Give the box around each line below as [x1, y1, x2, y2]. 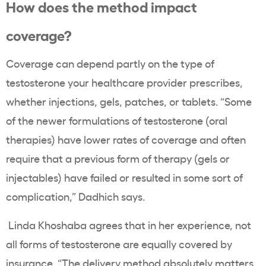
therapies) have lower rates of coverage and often [6, 132, 246, 147]
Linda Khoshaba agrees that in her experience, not [8, 217, 251, 232]
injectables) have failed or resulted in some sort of [6, 170, 243, 185]
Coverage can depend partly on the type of [6, 56, 214, 71]
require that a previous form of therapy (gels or [6, 151, 230, 166]
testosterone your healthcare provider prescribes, [6, 75, 243, 90]
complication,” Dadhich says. [6, 189, 145, 204]
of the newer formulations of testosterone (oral [6, 113, 227, 128]
